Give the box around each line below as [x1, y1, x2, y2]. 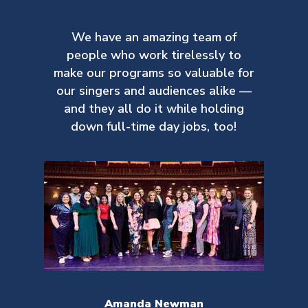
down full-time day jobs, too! [71, 118, 236, 135]
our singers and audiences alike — [56, 82, 252, 99]
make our [53, 65, 109, 81]
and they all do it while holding [63, 100, 244, 117]
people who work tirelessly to [66, 47, 241, 63]
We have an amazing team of [71, 29, 236, 45]
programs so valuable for [109, 65, 254, 81]
